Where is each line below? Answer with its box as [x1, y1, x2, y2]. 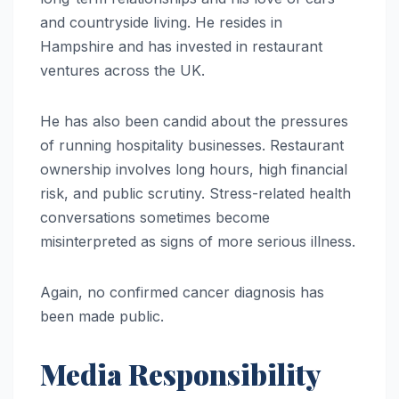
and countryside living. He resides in [40, 12, 282, 31]
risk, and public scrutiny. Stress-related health [40, 183, 351, 202]
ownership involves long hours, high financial [40, 159, 347, 178]
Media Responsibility [40, 354, 321, 393]
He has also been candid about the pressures [40, 111, 348, 130]
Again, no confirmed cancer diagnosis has [40, 282, 324, 301]
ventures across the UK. [40, 61, 205, 79]
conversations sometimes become [40, 208, 270, 226]
